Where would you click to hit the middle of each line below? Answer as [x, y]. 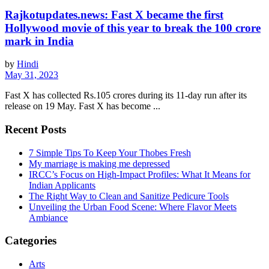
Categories [31, 241]
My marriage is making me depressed [99, 163]
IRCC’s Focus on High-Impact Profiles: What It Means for [140, 174]
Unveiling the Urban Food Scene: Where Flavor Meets [133, 207]
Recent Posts [35, 130]
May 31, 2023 [32, 75]
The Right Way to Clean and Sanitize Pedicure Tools [129, 196]
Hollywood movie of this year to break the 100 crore [133, 28]
